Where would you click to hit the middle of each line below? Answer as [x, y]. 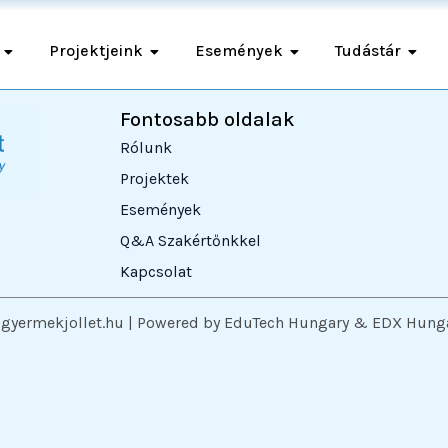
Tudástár [367, 51]
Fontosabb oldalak [207, 120]
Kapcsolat [156, 272]
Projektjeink [95, 51]
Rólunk [146, 148]
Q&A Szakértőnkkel [190, 241]
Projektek [154, 179]
